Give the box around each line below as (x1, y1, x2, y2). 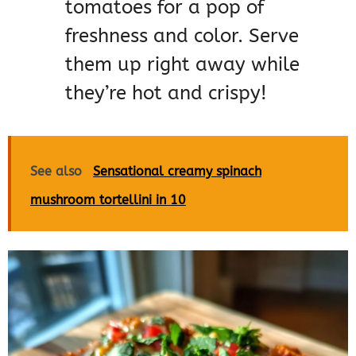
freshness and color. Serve (65, 25, 299, 48)
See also (30, 164, 82, 180)
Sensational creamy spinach (93, 164, 261, 180)
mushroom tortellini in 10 (30, 192, 186, 208)
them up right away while (65, 53, 300, 76)
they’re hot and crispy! (65, 82, 267, 105)
